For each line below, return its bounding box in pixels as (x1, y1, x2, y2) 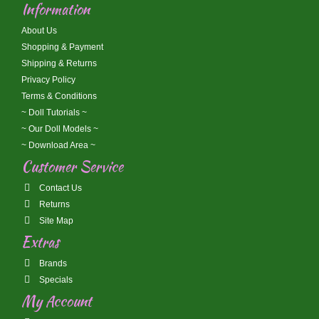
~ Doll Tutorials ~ (21, 108, 87, 118)
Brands (37, 258, 67, 269)
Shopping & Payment (21, 42, 103, 53)
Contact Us (37, 183, 82, 194)
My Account (21, 291, 92, 312)
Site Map (37, 216, 73, 226)
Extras (21, 231, 59, 253)
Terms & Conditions (21, 91, 97, 102)
